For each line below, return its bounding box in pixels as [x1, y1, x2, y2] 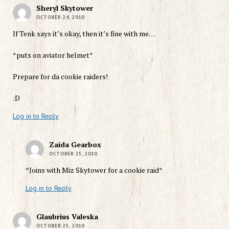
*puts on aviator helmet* [12, 50, 93, 60]
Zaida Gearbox [49, 139, 101, 149]
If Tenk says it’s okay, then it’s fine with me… [12, 28, 155, 38]
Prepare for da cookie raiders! [12, 71, 108, 81]
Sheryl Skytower [36, 3, 93, 13]
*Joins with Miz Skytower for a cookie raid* [25, 165, 163, 175]
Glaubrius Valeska [36, 211, 98, 221]
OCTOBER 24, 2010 [36, 13, 85, 20]
